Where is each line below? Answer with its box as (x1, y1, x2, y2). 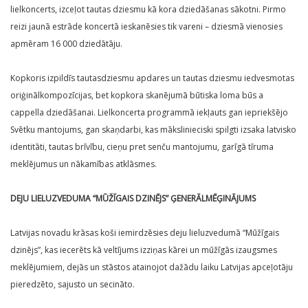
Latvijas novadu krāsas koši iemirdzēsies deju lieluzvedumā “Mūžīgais (10, 227, 279, 239)
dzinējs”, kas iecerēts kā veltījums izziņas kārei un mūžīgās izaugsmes (10, 244, 277, 256)
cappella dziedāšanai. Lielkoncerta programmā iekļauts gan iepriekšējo (10, 107, 288, 119)
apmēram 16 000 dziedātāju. (10, 38, 122, 50)
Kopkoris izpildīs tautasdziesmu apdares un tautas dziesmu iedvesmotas (10, 72, 294, 85)
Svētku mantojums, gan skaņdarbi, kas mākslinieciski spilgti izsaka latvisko (10, 124, 296, 136)
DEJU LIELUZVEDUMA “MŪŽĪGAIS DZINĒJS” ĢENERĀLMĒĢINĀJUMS (10, 192, 256, 205)
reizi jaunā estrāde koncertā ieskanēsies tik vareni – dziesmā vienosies (10, 21, 283, 33)
